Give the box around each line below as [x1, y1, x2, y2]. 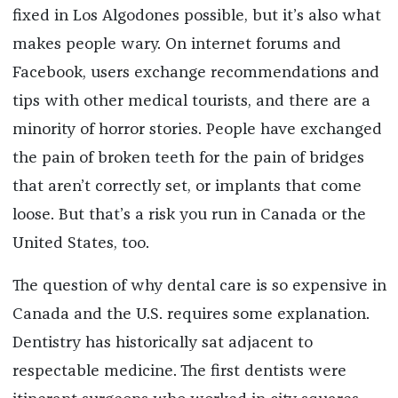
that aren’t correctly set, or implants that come [12, 178, 362, 195]
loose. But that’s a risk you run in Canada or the [12, 206, 366, 223]
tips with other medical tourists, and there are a [12, 92, 370, 109]
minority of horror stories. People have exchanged [12, 121, 382, 138]
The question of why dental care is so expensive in [12, 277, 386, 294]
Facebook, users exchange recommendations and [12, 64, 379, 81]
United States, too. [12, 235, 149, 251]
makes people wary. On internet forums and [12, 36, 341, 52]
